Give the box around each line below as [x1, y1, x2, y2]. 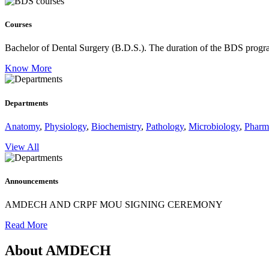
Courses [5, 20, 32, 29]
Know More [5, 63, 52, 74]
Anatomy [5, 121, 40, 131]
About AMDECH [5, 242, 111, 258]
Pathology [146, 121, 184, 131]
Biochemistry [91, 121, 141, 131]
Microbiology [189, 121, 240, 131]
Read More [5, 220, 47, 231]
